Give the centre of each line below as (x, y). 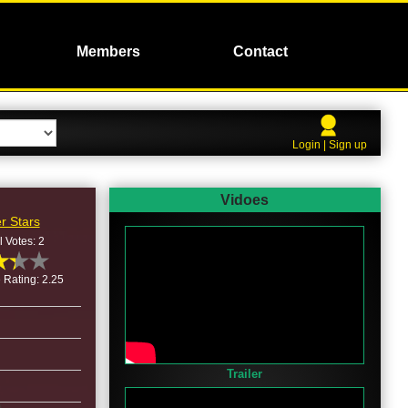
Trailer (245, 374)
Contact (260, 51)
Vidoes (245, 200)
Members (108, 51)
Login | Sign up (330, 145)
